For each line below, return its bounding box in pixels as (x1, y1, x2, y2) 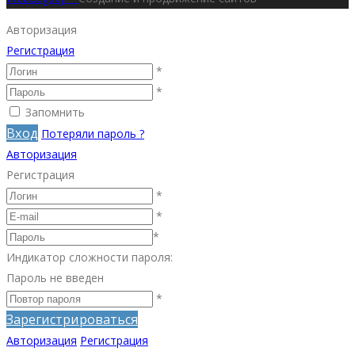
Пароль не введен (6, 269, 104, 285)
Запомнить (25, 104, 85, 120)
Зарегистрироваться (6, 310, 138, 328)
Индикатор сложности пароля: (6, 249, 173, 265)
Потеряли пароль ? (41, 125, 144, 141)
